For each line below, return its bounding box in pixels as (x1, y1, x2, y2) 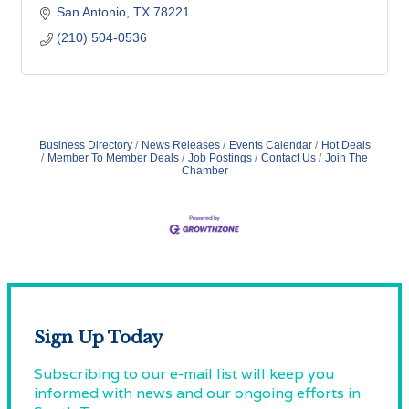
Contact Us (261, 151, 316, 164)
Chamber (181, 163, 228, 177)
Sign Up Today (34, 326, 163, 348)
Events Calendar (228, 138, 312, 152)
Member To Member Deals (47, 151, 179, 164)
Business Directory (38, 138, 132, 152)
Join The (325, 151, 368, 164)
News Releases (141, 138, 220, 152)
